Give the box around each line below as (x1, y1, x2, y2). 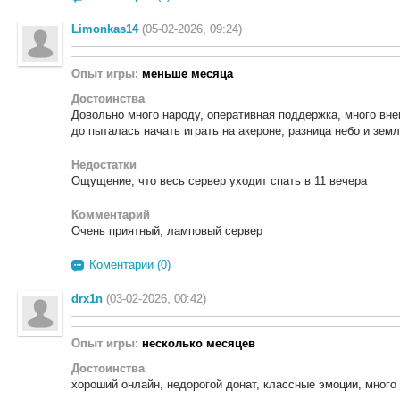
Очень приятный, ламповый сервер (71, 224, 262, 237)
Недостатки (71, 158, 137, 171)
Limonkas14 (71, 22, 138, 36)
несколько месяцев (142, 337, 255, 350)
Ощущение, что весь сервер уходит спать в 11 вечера (71, 174, 367, 187)
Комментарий (71, 208, 150, 221)
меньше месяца (142, 67, 233, 80)
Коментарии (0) (89, 258, 171, 271)
